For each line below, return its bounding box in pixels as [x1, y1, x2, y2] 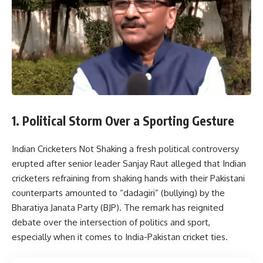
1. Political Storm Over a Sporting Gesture [12, 112, 234, 129]
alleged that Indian [168, 158, 246, 170]
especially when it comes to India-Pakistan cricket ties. [12, 231, 228, 243]
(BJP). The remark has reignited [98, 202, 224, 214]
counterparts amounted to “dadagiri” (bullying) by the [12, 187, 225, 199]
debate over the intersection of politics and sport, [12, 217, 210, 228]
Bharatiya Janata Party [12, 202, 98, 214]
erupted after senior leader [12, 158, 123, 170]
